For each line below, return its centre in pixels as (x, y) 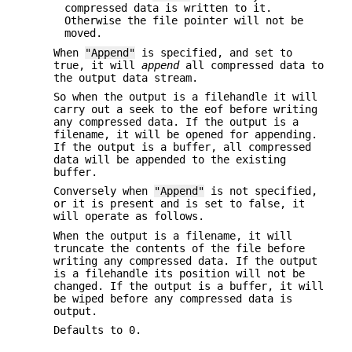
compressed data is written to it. (168, 8)
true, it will (97, 65)
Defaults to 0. (97, 330)
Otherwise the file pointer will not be (184, 21)
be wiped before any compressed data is (173, 298)
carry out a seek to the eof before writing (185, 110)
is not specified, (261, 191)
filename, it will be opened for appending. (185, 135)
